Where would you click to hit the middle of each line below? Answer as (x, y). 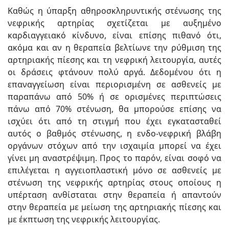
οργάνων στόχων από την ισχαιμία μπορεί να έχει (114, 145)
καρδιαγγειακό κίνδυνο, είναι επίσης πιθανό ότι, (114, 35)
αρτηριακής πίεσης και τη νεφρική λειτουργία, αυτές (114, 60)
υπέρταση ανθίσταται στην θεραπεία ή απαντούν (114, 194)
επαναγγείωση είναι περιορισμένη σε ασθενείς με (114, 84)
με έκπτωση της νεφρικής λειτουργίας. (84, 219)
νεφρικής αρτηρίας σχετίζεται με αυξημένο (114, 23)
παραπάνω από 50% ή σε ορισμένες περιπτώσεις (114, 96)
